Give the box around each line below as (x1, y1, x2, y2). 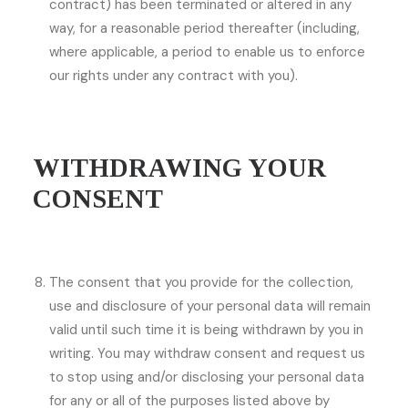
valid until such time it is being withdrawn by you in (49, 321, 363, 339)
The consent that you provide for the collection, (49, 273, 353, 291)
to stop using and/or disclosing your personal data (49, 368, 364, 386)
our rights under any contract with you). (49, 66, 298, 85)
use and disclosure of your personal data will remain (49, 297, 371, 315)
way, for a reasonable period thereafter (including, (49, 19, 360, 37)
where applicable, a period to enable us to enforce (49, 43, 365, 61)
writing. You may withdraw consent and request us (49, 344, 365, 362)
